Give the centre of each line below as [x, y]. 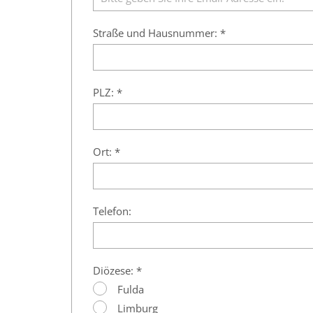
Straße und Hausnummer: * [159, 33]
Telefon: [112, 211]
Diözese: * [117, 271]
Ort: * [107, 152]
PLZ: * [108, 93]
